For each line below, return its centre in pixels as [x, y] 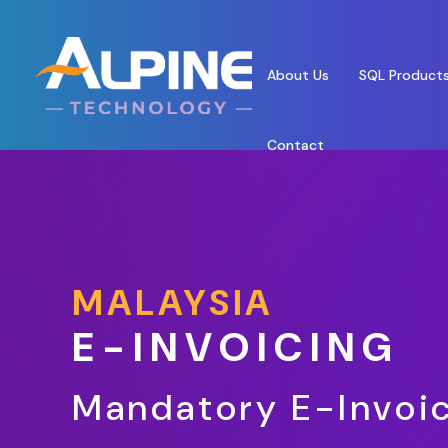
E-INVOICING [236, 347]
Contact [295, 145]
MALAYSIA [173, 303]
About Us [297, 75]
